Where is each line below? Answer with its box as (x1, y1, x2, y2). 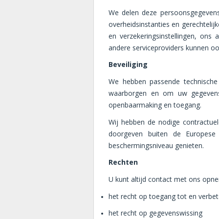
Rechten (109, 157, 138, 167)
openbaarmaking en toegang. (109, 100, 201, 109)
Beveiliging (109, 60, 148, 69)
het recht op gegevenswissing (109, 208, 202, 218)
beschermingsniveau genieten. (109, 140, 204, 150)
